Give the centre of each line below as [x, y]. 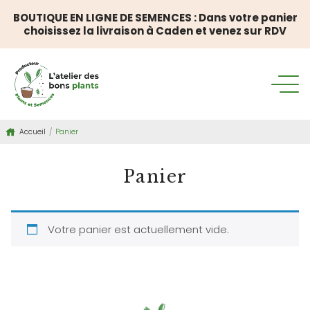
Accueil [33, 132]
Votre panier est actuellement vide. [138, 230]
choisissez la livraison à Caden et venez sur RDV [155, 31]
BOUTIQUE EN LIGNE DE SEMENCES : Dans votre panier [155, 18]
